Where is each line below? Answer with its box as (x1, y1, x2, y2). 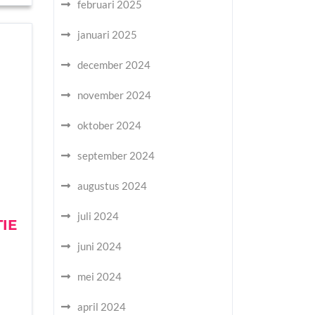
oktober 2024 (77, 119, 141, 131)
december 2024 (77, 58, 150, 71)
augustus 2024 (77, 179, 147, 192)
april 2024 (77, 300, 126, 313)
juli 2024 (77, 210, 119, 222)
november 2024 (77, 89, 151, 101)
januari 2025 (77, 28, 137, 41)
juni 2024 (77, 240, 122, 252)
